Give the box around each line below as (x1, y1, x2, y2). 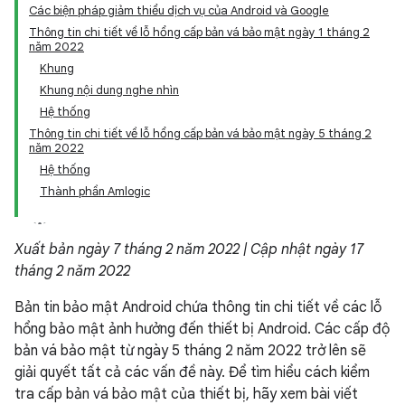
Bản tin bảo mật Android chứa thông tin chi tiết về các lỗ (14, 298, 381, 316)
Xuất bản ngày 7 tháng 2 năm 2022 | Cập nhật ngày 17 (14, 240, 363, 259)
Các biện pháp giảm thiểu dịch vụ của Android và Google (29, 3, 329, 18)
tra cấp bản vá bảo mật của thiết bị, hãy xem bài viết (14, 385, 358, 403)
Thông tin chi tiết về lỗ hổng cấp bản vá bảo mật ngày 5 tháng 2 (29, 126, 372, 141)
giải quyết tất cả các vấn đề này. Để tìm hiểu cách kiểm (14, 363, 370, 381)
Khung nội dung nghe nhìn (40, 82, 179, 98)
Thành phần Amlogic (40, 184, 150, 199)
